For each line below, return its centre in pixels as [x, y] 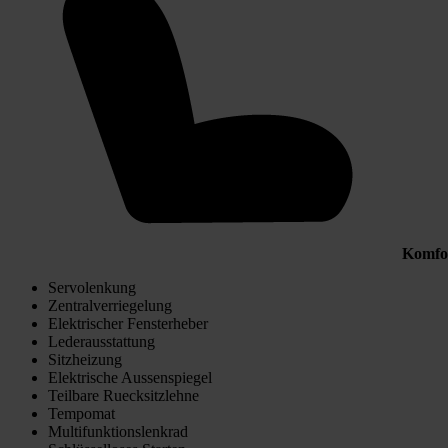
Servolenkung [92, 288]
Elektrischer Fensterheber [128, 324]
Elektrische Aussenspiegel [130, 378]
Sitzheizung [85, 360]
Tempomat [81, 414]
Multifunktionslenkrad [118, 432]
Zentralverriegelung [110, 306]
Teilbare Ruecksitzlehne [123, 396]
